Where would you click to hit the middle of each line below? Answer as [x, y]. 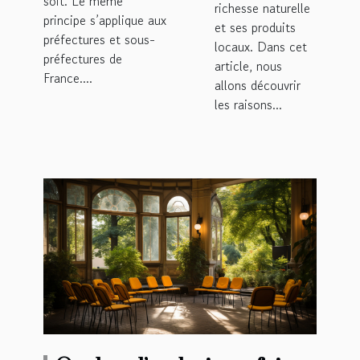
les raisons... [248, 104]
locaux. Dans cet [261, 46]
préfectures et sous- [99, 39]
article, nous [248, 65]
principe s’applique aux [105, 20]
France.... [68, 78]
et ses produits [255, 27]
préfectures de [83, 58]
